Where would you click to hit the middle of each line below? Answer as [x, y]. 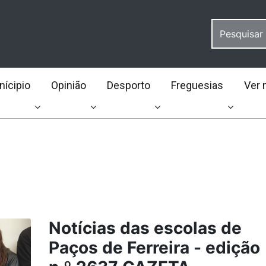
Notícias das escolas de [145, 228]
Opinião [68, 85]
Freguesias [197, 85]
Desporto [128, 85]
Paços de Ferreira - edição [154, 248]
